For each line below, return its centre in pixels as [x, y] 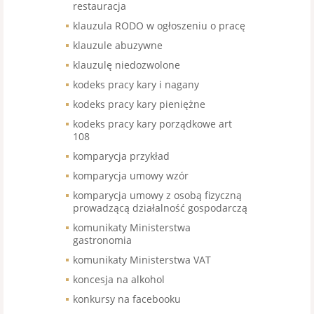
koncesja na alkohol [119, 279]
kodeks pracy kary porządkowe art [152, 123]
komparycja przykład [121, 156]
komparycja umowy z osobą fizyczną [157, 195]
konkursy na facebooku [127, 299]
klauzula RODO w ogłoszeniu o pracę [159, 25]
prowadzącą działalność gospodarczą [160, 207]
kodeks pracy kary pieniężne [139, 104]
